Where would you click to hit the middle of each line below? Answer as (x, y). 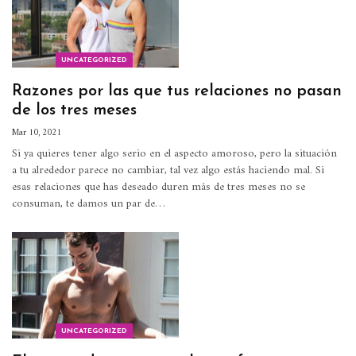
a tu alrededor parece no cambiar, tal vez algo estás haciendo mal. (164, 171)
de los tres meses (74, 111)
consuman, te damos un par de (83, 204)
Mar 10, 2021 (37, 133)
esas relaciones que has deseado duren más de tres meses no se (159, 188)
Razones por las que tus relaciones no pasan (177, 92)
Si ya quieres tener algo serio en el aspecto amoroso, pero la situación (174, 154)
